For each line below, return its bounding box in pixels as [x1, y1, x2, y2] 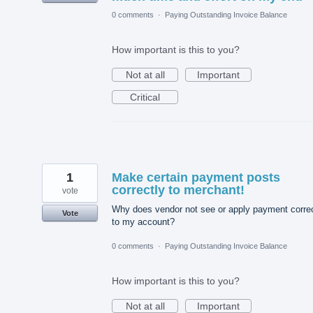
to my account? [112, 216, 175, 227]
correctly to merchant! [112, 182, 245, 197]
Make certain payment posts [112, 170, 280, 184]
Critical [130, 91, 160, 103]
